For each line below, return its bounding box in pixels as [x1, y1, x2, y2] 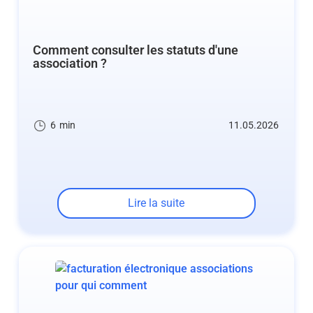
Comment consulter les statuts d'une [32, 43, 238, 58]
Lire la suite [128, 196, 185, 210]
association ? [32, 56, 107, 71]
